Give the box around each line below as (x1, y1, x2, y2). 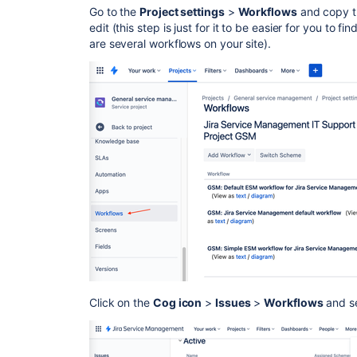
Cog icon (152, 296, 202, 309)
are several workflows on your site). (89, 37, 271, 50)
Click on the (89, 296, 153, 309)
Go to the (89, 5, 140, 18)
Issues (215, 296, 251, 309)
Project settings (139, 5, 225, 18)
